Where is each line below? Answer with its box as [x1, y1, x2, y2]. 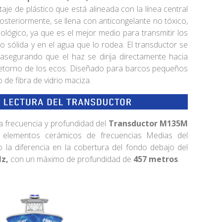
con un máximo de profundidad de [10, 154, 131, 165]
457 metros [131, 154, 178, 165]
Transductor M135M [108, 118, 188, 129]
